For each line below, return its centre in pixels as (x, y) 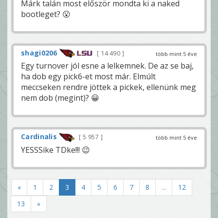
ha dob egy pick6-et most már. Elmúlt (88, 77)
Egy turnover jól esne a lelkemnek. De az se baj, (107, 66)
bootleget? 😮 (46, 14)
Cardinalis (39, 137)
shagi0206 (39, 53)
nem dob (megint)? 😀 (60, 98)
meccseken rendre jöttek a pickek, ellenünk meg (109, 87)
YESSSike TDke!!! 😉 (55, 150)
